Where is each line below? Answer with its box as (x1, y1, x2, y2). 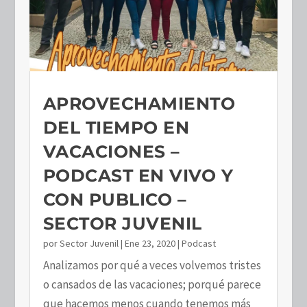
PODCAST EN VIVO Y (42, 164, 234, 186)
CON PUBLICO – (42, 188, 187, 210)
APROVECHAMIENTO (42, 93, 236, 114)
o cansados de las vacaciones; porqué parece (42, 276, 261, 292)
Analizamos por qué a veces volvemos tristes (42, 257, 261, 273)
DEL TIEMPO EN (42, 116, 190, 138)
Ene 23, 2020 (124, 236, 175, 249)
